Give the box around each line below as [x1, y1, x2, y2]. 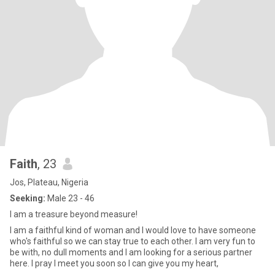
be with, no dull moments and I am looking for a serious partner [10, 247, 252, 257]
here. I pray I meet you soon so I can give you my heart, [10, 258, 219, 268]
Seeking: [10, 193, 45, 203]
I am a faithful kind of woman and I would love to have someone [10, 225, 256, 235]
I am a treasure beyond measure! [10, 209, 137, 219]
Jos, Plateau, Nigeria [10, 177, 88, 187]
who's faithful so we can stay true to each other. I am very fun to [10, 236, 255, 246]
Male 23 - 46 [45, 193, 95, 203]
